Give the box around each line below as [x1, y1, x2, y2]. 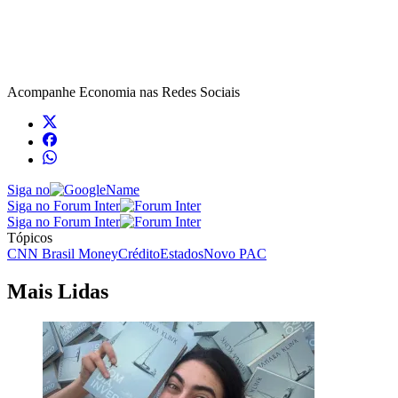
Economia [79, 84, 136, 99]
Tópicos [7, 229, 52, 245]
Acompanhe [7, 84, 79, 99]
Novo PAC [203, 245, 267, 261]
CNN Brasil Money [7, 245, 118, 261]
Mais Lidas [7, 279, 108, 303]
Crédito [118, 245, 160, 261]
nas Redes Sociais [136, 84, 240, 99]
